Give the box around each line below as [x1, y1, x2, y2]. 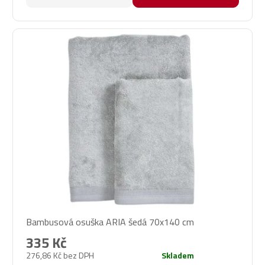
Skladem [161, 248, 194, 261]
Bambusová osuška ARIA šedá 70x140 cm [26, 214, 194, 229]
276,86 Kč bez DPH [26, 248, 94, 261]
